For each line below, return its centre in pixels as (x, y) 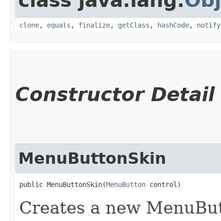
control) (163, 184)
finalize (94, 25)
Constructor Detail (115, 94)
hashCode (173, 25)
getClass (134, 25)
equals (59, 25)
